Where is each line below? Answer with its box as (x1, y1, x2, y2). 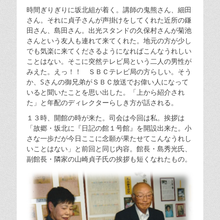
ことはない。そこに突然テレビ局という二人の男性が (27, 56, 192, 66)
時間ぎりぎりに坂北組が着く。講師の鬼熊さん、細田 (27, 4, 192, 14)
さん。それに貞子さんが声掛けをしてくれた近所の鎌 (27, 15, 192, 25)
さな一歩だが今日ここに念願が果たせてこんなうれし (27, 133, 192, 143)
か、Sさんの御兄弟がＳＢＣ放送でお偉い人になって (27, 77, 189, 86)
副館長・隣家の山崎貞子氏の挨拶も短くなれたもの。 (27, 154, 192, 164)
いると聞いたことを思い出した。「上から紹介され (27, 87, 185, 97)
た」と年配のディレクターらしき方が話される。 (27, 97, 178, 107)
